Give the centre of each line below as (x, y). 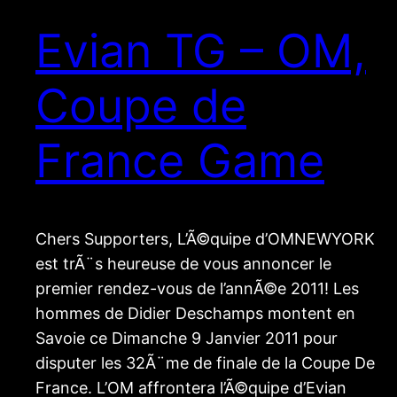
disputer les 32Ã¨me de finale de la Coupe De (205, 363)
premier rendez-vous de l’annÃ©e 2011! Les (197, 289)
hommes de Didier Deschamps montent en (195, 314)
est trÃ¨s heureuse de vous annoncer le (183, 264)
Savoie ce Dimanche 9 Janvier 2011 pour (187, 339)
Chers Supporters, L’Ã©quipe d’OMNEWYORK (205, 239)
